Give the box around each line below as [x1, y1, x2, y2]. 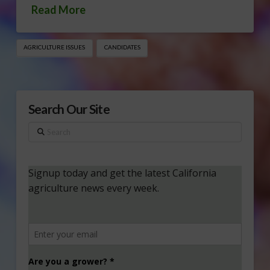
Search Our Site [28, 101, 110, 117]
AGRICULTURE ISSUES [24, 43, 86, 51]
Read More [31, 2, 86, 16]
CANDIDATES [104, 43, 140, 51]
